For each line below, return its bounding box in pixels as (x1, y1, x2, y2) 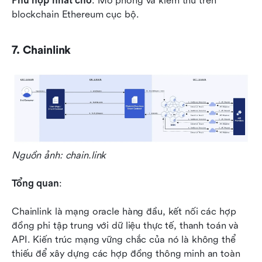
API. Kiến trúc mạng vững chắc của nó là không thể (12, 233, 236, 245)
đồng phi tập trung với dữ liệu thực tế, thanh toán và (12, 219, 239, 231)
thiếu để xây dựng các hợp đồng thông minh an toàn (12, 247, 240, 259)
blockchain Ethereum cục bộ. (12, 9, 139, 20)
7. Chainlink (12, 44, 71, 57)
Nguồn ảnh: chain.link (12, 149, 106, 161)
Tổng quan (12, 177, 59, 189)
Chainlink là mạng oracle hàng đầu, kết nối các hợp (12, 205, 236, 217)
